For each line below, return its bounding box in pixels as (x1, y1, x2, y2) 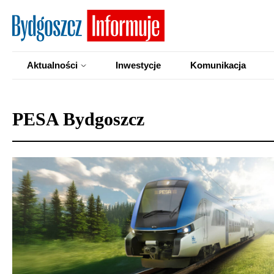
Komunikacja (190, 60, 246, 70)
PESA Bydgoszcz (12, 109, 144, 129)
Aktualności (27, 60, 78, 70)
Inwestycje (116, 60, 161, 70)
